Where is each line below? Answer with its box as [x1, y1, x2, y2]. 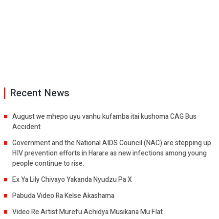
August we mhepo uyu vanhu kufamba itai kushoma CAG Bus [12, 111, 197, 122]
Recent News [10, 86, 69, 100]
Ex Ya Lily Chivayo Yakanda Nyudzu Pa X [12, 174, 132, 185]
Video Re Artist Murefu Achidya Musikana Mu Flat [12, 206, 163, 217]
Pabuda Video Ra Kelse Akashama [12, 190, 114, 201]
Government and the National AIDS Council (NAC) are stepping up [12, 137, 211, 148]
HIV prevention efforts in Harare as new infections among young [12, 148, 207, 158]
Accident [12, 121, 41, 132]
